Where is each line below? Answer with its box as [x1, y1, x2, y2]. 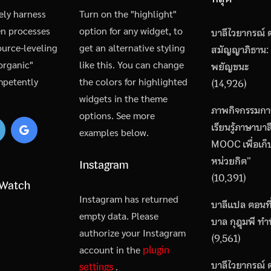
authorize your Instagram [79, 226, 186, 240]
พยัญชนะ [211, 59, 249, 75]
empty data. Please [79, 209, 158, 223]
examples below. [79, 126, 149, 139]
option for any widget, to [79, 24, 183, 38]
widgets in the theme [79, 92, 168, 105]
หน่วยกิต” [211, 153, 252, 169]
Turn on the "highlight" [79, 7, 177, 21]
